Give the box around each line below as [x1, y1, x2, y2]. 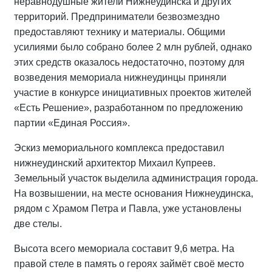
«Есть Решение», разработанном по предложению [14, 103, 243, 113]
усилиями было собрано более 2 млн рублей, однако [14, 42, 252, 52]
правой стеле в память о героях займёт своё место [14, 259, 244, 269]
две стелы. [14, 219, 62, 229]
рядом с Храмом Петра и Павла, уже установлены [14, 203, 242, 214]
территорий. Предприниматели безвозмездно [14, 12, 220, 22]
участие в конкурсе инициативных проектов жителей [14, 87, 251, 98]
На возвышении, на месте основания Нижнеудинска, [14, 188, 253, 199]
